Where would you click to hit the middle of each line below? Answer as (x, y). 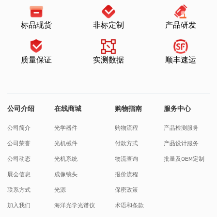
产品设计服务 (181, 143)
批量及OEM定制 (184, 159)
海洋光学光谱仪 (75, 205)
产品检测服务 (181, 128)
